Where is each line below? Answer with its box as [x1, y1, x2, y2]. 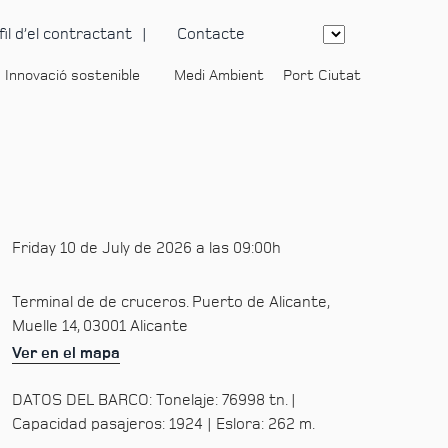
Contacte [177, 26, 245, 42]
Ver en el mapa [11, 345, 120, 361]
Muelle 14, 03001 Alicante [11, 318, 188, 334]
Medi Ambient [174, 68, 264, 83]
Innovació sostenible [5, 68, 140, 83]
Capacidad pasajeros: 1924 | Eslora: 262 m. [11, 416, 315, 432]
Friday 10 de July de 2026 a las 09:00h [11, 240, 281, 256]
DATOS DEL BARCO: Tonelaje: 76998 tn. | [11, 392, 296, 408]
